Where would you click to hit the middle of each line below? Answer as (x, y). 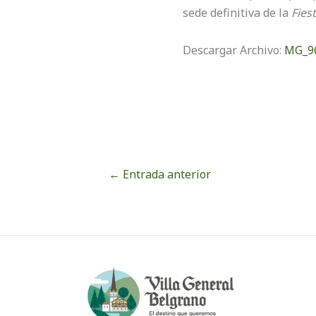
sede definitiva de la (237, 12)
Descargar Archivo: (233, 50)
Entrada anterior (165, 174)
